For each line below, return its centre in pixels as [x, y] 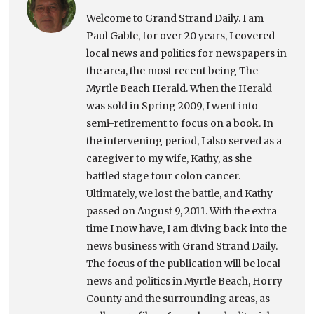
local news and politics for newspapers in [187, 54]
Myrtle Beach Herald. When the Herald [179, 89]
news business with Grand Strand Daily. [182, 246]
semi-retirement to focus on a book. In [180, 124]
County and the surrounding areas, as [178, 299]
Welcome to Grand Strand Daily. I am [175, 19]
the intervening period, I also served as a [184, 141]
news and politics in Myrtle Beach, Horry [185, 281]
